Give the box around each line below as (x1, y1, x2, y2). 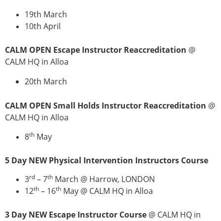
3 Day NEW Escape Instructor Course (5, 209, 147, 220)
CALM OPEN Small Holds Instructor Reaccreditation (5, 100, 208, 111)
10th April (25, 20, 61, 32)
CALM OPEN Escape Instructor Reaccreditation (5, 44, 186, 55)
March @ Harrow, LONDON (53, 173, 155, 184)
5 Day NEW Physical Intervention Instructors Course (5, 154, 208, 166)
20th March (25, 76, 67, 87)
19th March (25, 8, 67, 20)
